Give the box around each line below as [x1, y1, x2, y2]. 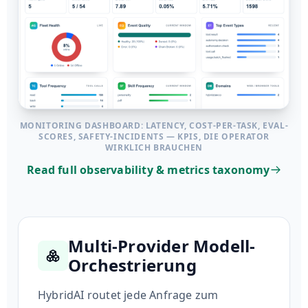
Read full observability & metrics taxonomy [27, 162, 270, 178]
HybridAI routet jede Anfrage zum [38, 287, 219, 303]
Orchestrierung [68, 254, 197, 277]
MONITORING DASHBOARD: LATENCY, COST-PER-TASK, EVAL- [19, 120, 289, 132]
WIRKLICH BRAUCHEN [104, 142, 203, 154]
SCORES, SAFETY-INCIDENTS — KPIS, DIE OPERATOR [38, 131, 269, 143]
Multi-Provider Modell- [68, 234, 256, 258]
